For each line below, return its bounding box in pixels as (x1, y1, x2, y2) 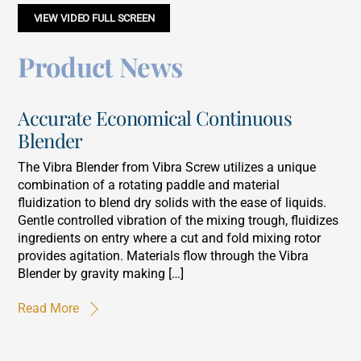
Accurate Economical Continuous (18, 104, 292, 131)
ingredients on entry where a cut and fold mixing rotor (18, 230, 322, 247)
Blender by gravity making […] (18, 266, 185, 282)
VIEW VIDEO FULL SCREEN (33, 12, 155, 25)
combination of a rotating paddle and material (18, 177, 280, 193)
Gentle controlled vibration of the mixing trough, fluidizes (18, 213, 339, 229)
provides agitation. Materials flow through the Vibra (18, 248, 309, 264)
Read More (18, 301, 80, 317)
